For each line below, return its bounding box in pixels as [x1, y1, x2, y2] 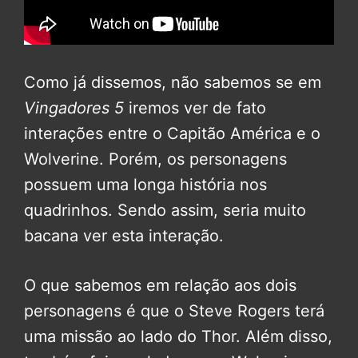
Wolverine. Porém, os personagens [24, 149, 287, 169]
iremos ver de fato [124, 97, 266, 117]
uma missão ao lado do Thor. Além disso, [24, 326, 332, 346]
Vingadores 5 [24, 97, 124, 117]
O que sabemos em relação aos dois [24, 275, 296, 295]
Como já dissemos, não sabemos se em [24, 72, 321, 92]
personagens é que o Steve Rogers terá [24, 300, 324, 320]
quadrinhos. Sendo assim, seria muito [24, 200, 306, 220]
